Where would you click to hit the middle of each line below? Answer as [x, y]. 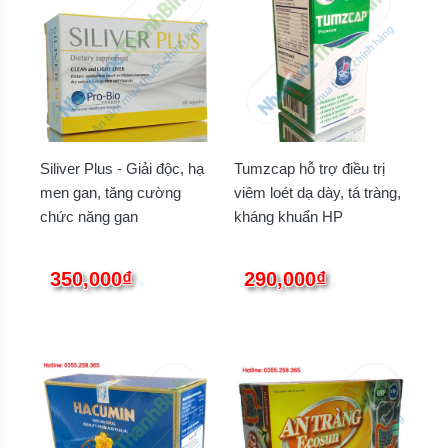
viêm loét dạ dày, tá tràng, [317, 192]
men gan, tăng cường [110, 192]
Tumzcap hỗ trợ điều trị [309, 168]
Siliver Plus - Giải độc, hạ [122, 168]
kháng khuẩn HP [288, 216]
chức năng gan [89, 216]
